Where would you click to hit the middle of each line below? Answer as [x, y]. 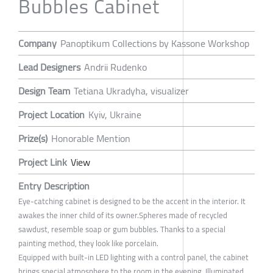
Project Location [51, 115]
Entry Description [54, 186]
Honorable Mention [91, 139]
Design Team [44, 91]
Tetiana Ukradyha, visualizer [131, 91]
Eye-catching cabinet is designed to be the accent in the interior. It [132, 201]
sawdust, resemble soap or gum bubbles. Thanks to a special [122, 229]
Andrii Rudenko [115, 67]
